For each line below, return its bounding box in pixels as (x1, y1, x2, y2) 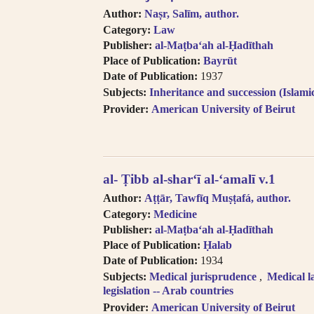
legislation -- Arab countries (103, 285, 233, 297)
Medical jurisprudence (149, 271, 257, 283)
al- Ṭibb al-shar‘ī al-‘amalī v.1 (103, 171, 275, 186)
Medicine (153, 207, 197, 220)
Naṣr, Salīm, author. (144, 7, 239, 20)
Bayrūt (203, 54, 237, 67)
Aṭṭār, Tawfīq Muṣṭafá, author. (144, 191, 291, 204)
